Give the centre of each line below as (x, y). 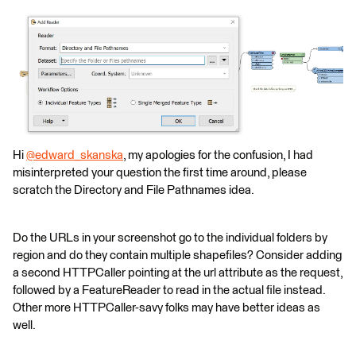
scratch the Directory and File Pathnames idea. (133, 190)
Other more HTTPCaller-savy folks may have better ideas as (166, 308)
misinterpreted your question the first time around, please (160, 172)
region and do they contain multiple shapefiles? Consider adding (177, 255)
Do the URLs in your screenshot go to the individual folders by (170, 238)
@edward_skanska (75, 155)
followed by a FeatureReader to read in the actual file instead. (169, 290)
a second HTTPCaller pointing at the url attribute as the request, (178, 273)
